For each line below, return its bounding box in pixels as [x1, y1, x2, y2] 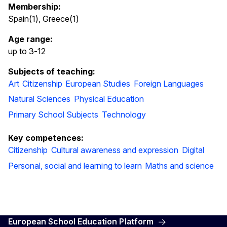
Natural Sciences [8, 94, 71, 104]
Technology [101, 109, 146, 120]
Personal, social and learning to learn [8, 160, 142, 171]
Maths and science [145, 160, 214, 171]
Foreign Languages [133, 79, 204, 89]
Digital [181, 145, 204, 156]
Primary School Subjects [8, 109, 99, 120]
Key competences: [8, 133, 84, 143]
